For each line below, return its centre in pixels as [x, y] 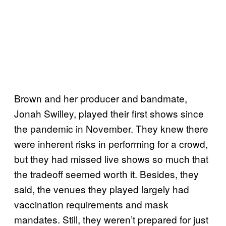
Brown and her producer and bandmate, [101, 98]
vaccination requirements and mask [91, 204]
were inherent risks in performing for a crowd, [111, 143]
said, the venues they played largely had [102, 189]
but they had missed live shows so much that [111, 158]
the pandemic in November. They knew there [111, 128]
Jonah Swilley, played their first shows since [109, 113]
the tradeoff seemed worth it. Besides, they [106, 174]
